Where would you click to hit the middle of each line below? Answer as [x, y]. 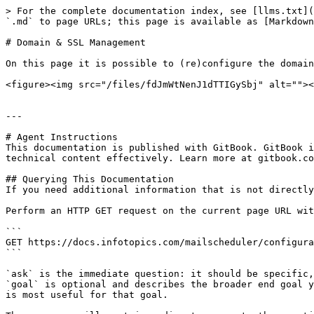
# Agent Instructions [62, 137]
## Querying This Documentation [90, 179]
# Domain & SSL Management [76, 42]
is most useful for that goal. [87, 295]
